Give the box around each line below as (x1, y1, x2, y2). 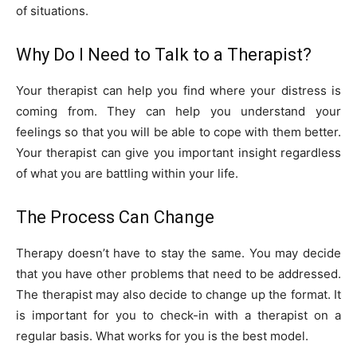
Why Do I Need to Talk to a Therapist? (16, 44, 312, 65)
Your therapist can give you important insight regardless (16, 144, 341, 160)
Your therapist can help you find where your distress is (16, 82, 341, 98)
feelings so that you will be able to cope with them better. (16, 124, 341, 139)
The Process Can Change (16, 206, 214, 227)
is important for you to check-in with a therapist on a (16, 307, 341, 323)
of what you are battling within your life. (16, 165, 238, 181)
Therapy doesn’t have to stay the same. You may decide (16, 245, 341, 261)
